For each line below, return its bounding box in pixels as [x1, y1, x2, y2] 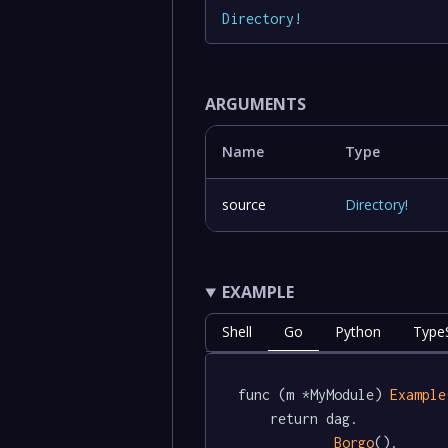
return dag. [238, 410, 271, 428]
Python [335, 322, 382, 342]
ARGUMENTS [205, 93, 307, 116]
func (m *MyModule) [238, 386, 391, 404]
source [222, 195, 267, 215]
